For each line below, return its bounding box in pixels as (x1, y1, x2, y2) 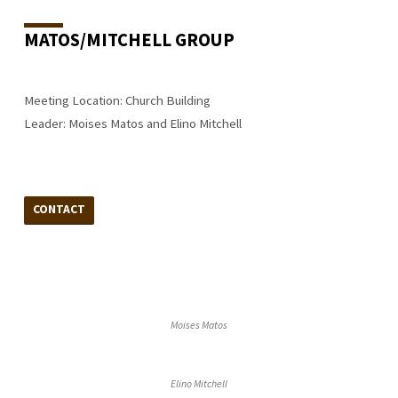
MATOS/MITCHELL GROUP (23, 28, 235, 52)
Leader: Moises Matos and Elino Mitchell (23, 115, 242, 131)
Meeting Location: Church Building (23, 92, 211, 108)
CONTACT (33, 201, 86, 217)
